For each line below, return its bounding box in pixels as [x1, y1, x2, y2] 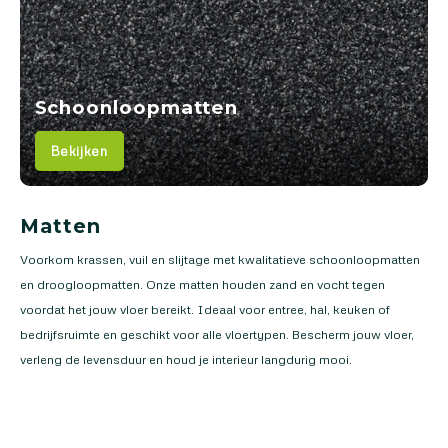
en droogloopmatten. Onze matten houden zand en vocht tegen [20, 275, 385, 292]
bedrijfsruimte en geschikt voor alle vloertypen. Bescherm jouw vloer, [20, 325, 414, 342]
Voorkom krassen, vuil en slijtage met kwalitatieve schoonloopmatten [20, 250, 420, 267]
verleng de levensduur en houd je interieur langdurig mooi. [20, 350, 352, 367]
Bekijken [50, 142, 108, 159]
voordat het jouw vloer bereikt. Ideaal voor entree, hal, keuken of [20, 300, 390, 317]
